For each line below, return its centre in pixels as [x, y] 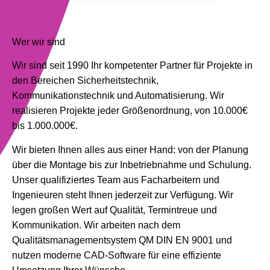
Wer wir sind [39, 42]
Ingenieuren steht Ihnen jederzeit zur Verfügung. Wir [123, 195]
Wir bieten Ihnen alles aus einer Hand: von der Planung [130, 149]
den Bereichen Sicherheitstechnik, [85, 81]
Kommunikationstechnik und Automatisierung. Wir [118, 96]
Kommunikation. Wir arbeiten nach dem [96, 225]
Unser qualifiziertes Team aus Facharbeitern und [116, 180]
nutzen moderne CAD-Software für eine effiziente [117, 255]
